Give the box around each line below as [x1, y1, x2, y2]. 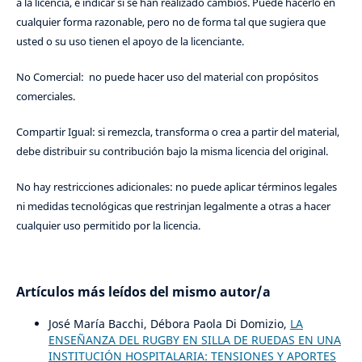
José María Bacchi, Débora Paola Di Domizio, [48, 315, 290, 331]
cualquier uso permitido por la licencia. [15, 217, 200, 233]
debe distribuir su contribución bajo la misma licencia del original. [15, 143, 328, 158]
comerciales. [15, 88, 75, 103]
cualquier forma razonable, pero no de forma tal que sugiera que [15, 14, 326, 29]
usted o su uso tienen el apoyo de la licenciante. [15, 33, 244, 48]
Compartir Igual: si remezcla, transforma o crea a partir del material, [15, 124, 339, 139]
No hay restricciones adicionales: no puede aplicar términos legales [15, 179, 337, 194]
